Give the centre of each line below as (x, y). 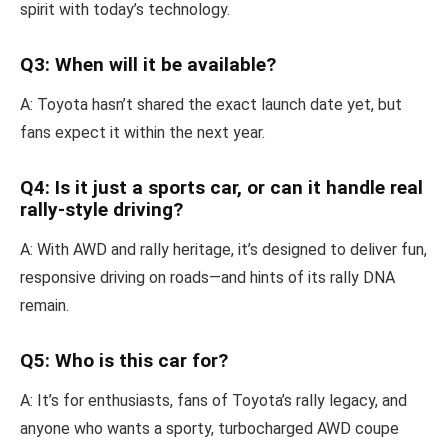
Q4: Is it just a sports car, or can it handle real (221, 187)
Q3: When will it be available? (148, 64)
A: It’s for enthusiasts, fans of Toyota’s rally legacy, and (213, 400)
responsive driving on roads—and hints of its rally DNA (207, 277)
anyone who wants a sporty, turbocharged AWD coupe (209, 428)
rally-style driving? (101, 209)
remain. (44, 305)
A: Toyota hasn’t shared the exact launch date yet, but (211, 104)
